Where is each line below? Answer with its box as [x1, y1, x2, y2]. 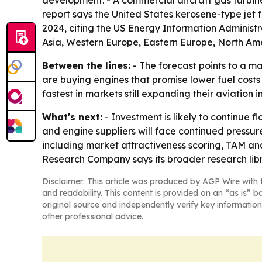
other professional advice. [42, 211, 143, 222]
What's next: [42, 111, 102, 123]
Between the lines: [42, 60, 130, 71]
